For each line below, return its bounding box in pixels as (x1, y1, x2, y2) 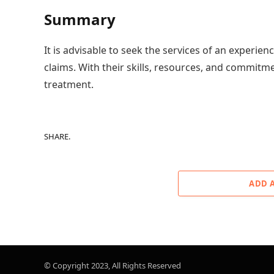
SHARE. (44, 130, 70, 142)
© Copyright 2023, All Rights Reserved (44, 260, 181, 272)
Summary (44, 9, 116, 30)
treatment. (44, 78, 94, 92)
